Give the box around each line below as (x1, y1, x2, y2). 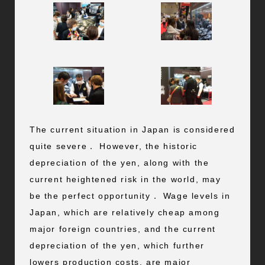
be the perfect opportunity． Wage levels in (29, 190, 231, 201)
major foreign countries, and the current (29, 224, 216, 234)
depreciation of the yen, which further (29, 240, 205, 250)
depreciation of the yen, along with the (29, 157, 209, 167)
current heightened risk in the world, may (29, 174, 221, 184)
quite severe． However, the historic (29, 141, 198, 151)
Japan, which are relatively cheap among (29, 207, 220, 217)
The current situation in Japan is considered (29, 124, 235, 134)
